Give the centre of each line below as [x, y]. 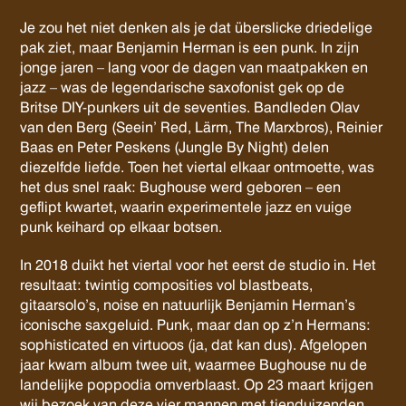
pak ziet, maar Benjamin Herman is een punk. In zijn [190, 48]
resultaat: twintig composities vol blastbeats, [167, 285]
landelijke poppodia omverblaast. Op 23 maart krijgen [197, 385]
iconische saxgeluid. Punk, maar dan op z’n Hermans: [196, 325]
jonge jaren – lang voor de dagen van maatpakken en [194, 68]
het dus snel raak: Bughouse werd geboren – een [181, 187]
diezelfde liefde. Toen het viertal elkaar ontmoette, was [198, 167]
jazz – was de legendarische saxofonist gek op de [183, 87]
